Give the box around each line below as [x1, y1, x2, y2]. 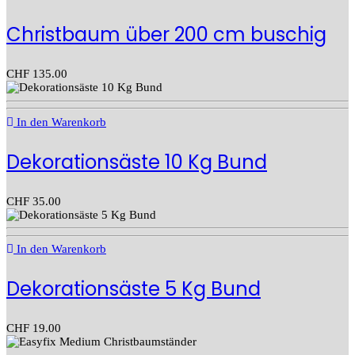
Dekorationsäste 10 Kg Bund [6, 148, 267, 175]
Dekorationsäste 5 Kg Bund [6, 276, 261, 303]
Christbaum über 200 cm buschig [6, 21, 326, 48]
